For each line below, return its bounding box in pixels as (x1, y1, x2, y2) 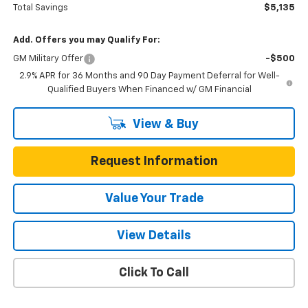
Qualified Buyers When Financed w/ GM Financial (47, 85, 252, 95)
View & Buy (130, 118, 199, 131)
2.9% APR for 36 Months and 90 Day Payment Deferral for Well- (19, 71, 280, 81)
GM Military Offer (12, 54, 83, 64)
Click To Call (119, 267, 189, 280)
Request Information (90, 155, 218, 168)
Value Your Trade (104, 192, 203, 206)
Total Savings (12, 3, 68, 13)
